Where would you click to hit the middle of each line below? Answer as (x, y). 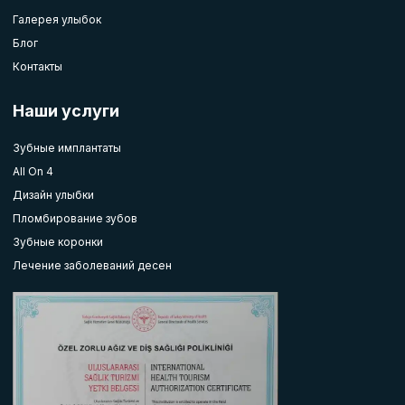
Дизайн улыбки (53, 195)
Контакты (38, 67)
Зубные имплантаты (67, 148)
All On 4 (33, 172)
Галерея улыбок (57, 20)
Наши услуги (66, 111)
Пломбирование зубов (75, 219)
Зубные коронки (58, 242)
